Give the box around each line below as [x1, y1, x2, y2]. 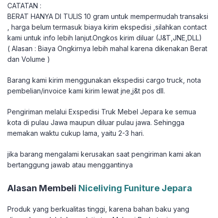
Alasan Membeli [7, 183, 78, 194]
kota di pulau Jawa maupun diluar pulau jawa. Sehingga [7, 118, 184, 127]
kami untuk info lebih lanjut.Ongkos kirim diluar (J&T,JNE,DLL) [7, 34, 202, 42]
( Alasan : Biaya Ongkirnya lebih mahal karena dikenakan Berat [7, 44, 207, 53]
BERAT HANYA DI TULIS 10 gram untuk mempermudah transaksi [7, 12, 208, 21]
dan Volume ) [7, 55, 50, 64]
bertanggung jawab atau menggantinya [7, 161, 133, 169]
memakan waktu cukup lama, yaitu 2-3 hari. [7, 129, 144, 138]
